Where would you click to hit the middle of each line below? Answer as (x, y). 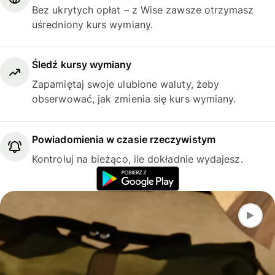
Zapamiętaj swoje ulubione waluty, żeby (126, 84)
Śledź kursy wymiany (82, 65)
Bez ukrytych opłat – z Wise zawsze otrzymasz (143, 10)
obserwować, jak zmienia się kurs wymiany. (134, 99)
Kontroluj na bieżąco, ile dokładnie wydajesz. (137, 159)
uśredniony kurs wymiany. (92, 24)
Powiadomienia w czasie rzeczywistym (124, 139)
